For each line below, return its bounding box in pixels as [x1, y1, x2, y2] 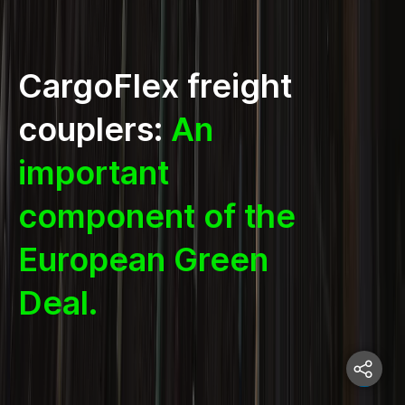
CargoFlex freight [18, 66, 292, 106]
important [18, 153, 169, 193]
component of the [18, 196, 296, 236]
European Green [18, 240, 268, 279]
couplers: [18, 109, 171, 149]
